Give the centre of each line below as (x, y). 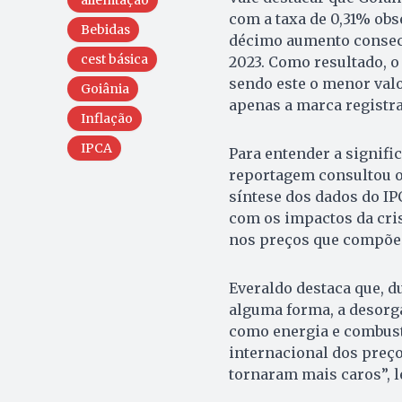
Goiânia (105, 89)
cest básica (114, 60)
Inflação (106, 119)
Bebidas (105, 30)
